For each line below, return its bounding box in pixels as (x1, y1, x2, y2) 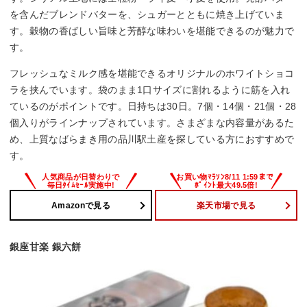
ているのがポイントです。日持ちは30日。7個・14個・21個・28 (10, 101, 297, 112)
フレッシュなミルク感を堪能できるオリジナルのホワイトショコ (10, 68, 295, 79)
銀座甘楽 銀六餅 (10, 241, 82, 253)
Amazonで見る (51, 200, 110, 210)
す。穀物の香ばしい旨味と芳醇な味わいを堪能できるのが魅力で (10, 25, 295, 37)
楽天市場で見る (196, 200, 256, 210)
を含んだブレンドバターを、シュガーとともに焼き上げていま (10, 9, 284, 21)
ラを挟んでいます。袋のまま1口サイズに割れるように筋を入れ (10, 84, 291, 96)
